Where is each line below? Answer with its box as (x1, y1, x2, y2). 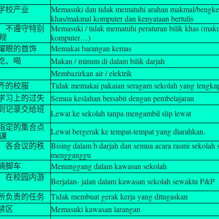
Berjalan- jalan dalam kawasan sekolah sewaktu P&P (51, 175, 215, 186)
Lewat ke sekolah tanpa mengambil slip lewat (51, 108, 192, 118)
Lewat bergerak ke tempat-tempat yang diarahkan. (51, 126, 206, 136)
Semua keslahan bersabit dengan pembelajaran (51, 92, 195, 103)
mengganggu (51, 149, 91, 160)
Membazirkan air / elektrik (51, 67, 132, 78)
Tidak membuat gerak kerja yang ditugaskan (51, 191, 188, 201)
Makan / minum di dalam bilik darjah (51, 55, 165, 66)
